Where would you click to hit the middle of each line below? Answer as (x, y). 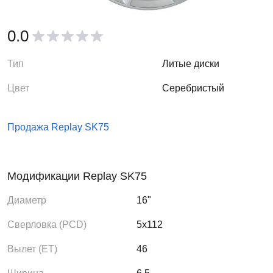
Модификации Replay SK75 (77, 176)
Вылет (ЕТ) (32, 249)
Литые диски (191, 64)
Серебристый (193, 88)
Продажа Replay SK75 (58, 127)
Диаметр (27, 200)
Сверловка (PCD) (47, 225)
